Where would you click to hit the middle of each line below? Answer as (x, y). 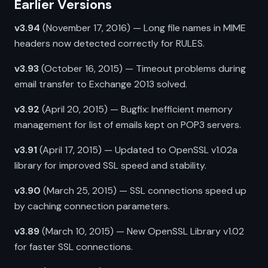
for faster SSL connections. (74, 247)
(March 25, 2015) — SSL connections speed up (144, 191)
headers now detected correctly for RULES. (109, 43)
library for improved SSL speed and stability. (110, 165)
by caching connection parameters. (92, 206)
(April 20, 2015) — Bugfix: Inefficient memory (136, 109)
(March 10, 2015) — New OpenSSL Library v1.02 (142, 231)
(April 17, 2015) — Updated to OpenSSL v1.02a (137, 150)
